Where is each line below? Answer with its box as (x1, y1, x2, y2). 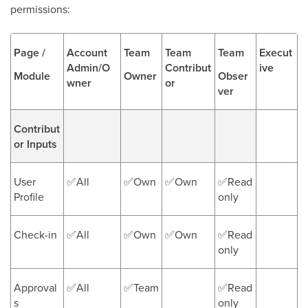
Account (67, 45, 107, 60)
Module (14, 68, 50, 84)
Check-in (14, 227, 57, 242)
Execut (259, 45, 292, 60)
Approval (14, 280, 57, 295)
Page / (14, 45, 45, 60)
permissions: (10, 1, 70, 16)
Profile (14, 189, 44, 204)
